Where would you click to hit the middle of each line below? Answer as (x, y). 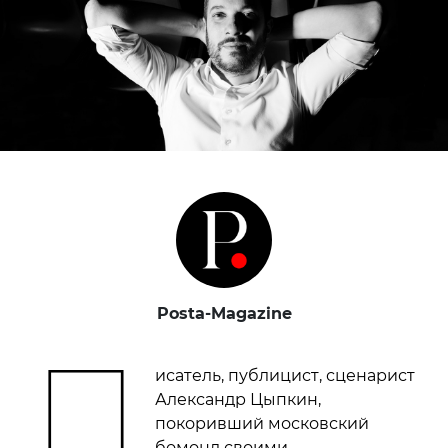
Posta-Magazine (224, 314)
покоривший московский (262, 424)
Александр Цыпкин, (238, 400)
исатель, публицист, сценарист (285, 376)
